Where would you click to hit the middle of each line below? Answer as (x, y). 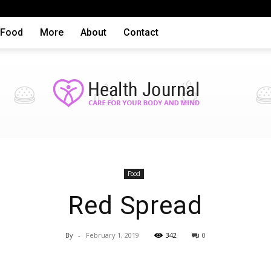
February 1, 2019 (113, 235)
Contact (141, 32)
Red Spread (135, 205)
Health (148, 169)
